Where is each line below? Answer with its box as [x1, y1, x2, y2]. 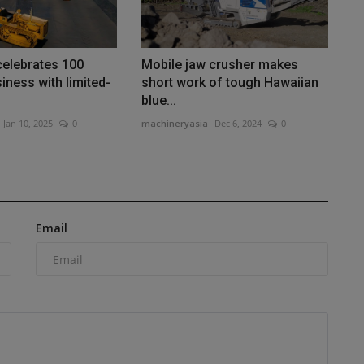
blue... [141, 93, 176, 109]
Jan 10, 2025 [2, 117, 53, 130]
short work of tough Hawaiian [141, 75, 318, 91]
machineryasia [141, 117, 208, 130]
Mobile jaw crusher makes [141, 57, 298, 73]
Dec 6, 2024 [214, 117, 262, 130]
